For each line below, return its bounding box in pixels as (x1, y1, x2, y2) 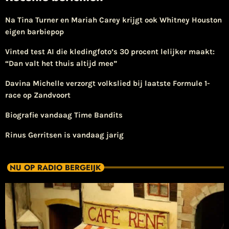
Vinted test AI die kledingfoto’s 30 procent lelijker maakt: (5, 47, 215, 57)
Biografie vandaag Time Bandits (5, 110, 123, 120)
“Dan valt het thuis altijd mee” (5, 59, 117, 68)
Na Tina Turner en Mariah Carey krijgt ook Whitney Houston (5, 15, 222, 25)
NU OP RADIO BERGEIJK (10, 162, 101, 173)
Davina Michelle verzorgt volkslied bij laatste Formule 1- (5, 79, 210, 88)
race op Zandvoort (5, 90, 71, 100)
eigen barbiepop (5, 27, 64, 37)
